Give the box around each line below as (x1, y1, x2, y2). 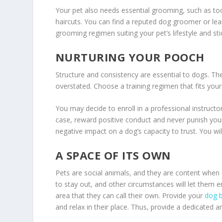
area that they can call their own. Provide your (55, 190, 205, 200)
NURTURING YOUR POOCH (55, 49, 205, 64)
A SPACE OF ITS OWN (55, 147, 171, 163)
